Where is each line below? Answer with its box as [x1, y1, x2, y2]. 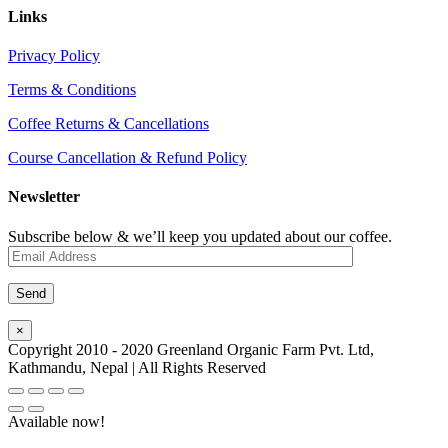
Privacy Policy [8, 47, 100, 65]
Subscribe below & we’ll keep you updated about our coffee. [8, 227, 392, 245]
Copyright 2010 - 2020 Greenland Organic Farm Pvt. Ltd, [8, 340, 374, 358]
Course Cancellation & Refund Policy [8, 149, 247, 167]
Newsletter [8, 188, 80, 206]
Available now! [8, 412, 105, 430]
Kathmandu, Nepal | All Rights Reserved [8, 358, 266, 376]
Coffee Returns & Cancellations [8, 115, 209, 133]
